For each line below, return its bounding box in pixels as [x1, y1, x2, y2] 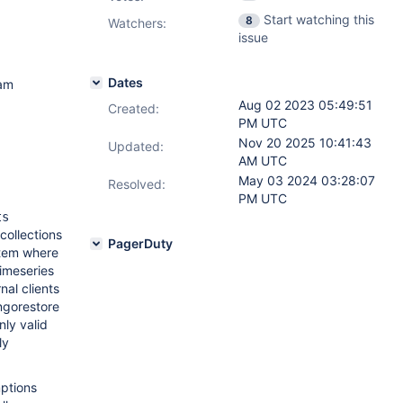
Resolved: [108, 176, 166, 192]
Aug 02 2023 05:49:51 [238, 97, 372, 112]
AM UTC [238, 153, 287, 168]
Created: [108, 101, 159, 116]
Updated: [108, 139, 164, 154]
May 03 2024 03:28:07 [238, 173, 375, 188]
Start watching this [264, 12, 374, 27]
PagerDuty [108, 236, 173, 251]
